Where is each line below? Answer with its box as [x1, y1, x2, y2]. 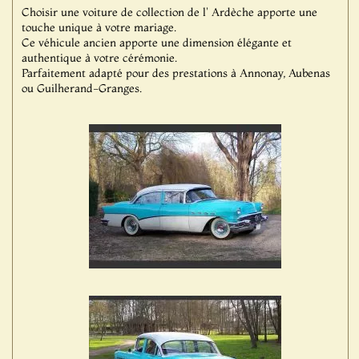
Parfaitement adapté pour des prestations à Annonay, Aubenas [21, 66, 330, 80]
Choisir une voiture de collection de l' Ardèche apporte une [21, 5, 317, 19]
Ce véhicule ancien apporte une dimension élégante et [21, 35, 292, 50]
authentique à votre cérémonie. [21, 50, 177, 65]
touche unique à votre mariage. [21, 20, 176, 34]
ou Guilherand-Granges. [21, 81, 142, 95]
